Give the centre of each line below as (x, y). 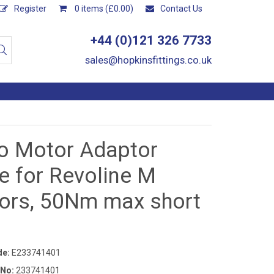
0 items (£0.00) (103, 9)
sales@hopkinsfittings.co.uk (148, 60)
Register (30, 9)
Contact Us (181, 9)
